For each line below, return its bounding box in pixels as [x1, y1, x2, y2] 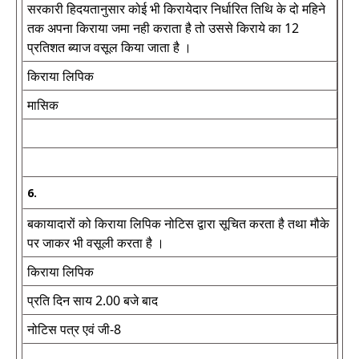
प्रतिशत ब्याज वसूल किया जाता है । [27, 38, 192, 56]
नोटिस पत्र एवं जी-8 [27, 321, 121, 338]
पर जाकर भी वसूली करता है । [27, 234, 164, 252]
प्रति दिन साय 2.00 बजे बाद [27, 292, 158, 309]
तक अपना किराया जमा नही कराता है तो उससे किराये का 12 [27, 19, 299, 37]
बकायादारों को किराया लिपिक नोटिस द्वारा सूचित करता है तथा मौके [27, 215, 329, 232]
